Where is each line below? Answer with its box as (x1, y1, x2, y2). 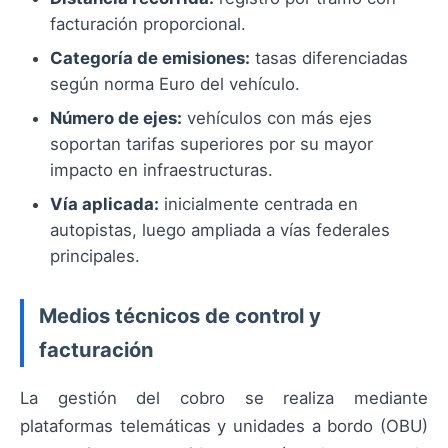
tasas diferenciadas (250, 48, 408, 69)
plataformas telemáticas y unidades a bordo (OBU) (20, 416, 428, 437)
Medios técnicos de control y (39, 303, 321, 329)
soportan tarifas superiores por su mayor (50, 134, 373, 155)
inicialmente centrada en (159, 194, 358, 215)
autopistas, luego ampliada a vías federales (50, 220, 390, 241)
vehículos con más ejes (182, 108, 372, 129)
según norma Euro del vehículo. (50, 74, 300, 95)
